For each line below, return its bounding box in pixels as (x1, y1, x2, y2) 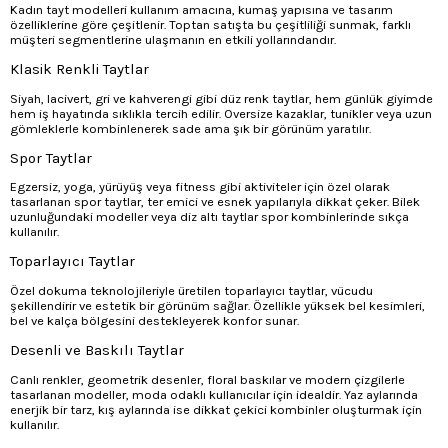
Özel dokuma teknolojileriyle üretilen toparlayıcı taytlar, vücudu (10, 283, 373, 298)
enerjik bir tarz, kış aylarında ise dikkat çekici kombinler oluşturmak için (10, 401, 422, 417)
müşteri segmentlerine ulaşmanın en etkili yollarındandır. (10, 32, 336, 48)
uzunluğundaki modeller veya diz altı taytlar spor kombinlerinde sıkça (10, 209, 409, 225)
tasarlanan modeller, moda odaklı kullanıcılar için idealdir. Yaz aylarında (10, 386, 418, 402)
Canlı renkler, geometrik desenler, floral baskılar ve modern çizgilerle (10, 371, 405, 387)
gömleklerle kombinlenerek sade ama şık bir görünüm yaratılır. (10, 120, 371, 136)
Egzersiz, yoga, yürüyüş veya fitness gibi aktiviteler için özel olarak (10, 179, 390, 195)
